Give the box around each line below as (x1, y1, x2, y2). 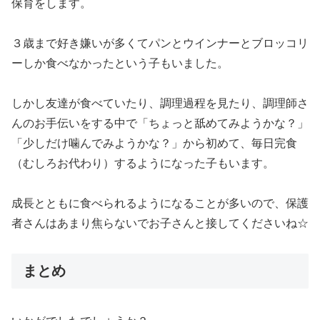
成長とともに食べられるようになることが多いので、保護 (11, 196, 309, 209)
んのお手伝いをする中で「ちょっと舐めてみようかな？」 (11, 116, 309, 129)
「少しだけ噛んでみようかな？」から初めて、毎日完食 (11, 136, 297, 149)
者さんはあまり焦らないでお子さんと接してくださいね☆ (11, 216, 309, 229)
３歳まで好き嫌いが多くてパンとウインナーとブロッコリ (11, 36, 309, 49)
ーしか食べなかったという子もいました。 (11, 56, 229, 69)
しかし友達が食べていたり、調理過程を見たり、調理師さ (11, 96, 309, 109)
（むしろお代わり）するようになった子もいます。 (11, 156, 274, 169)
